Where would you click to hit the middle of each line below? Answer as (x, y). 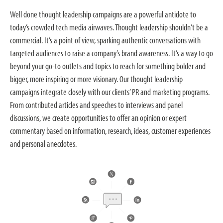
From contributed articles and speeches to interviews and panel (96, 105)
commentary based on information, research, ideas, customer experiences (110, 131)
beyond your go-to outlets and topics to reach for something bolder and (108, 66)
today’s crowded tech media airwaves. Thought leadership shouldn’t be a (109, 27)
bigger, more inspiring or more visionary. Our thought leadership (96, 79)
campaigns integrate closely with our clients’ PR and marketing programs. (110, 92)
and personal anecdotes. (43, 144)
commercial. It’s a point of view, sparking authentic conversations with (105, 40)
